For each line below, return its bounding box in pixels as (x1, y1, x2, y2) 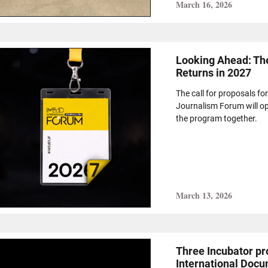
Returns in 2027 (175, 66, 251, 79)
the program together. (175, 113, 259, 123)
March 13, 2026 (175, 188, 232, 202)
